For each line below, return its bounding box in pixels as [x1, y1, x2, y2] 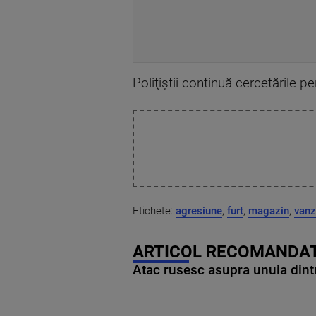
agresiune [176, 204, 222, 217]
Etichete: [133, 204, 176, 217]
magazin [248, 204, 289, 217]
